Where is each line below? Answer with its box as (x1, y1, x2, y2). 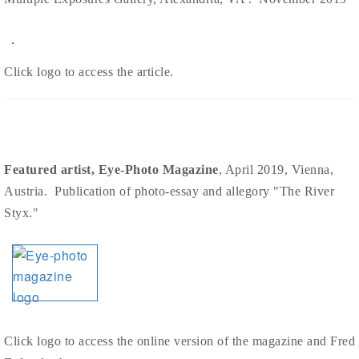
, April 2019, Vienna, (218, 163, 333, 176)
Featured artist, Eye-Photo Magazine (4, 163, 219, 176)
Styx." (4, 206, 38, 220)
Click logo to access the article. (4, 65, 174, 79)
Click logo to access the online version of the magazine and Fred (4, 334, 355, 348)
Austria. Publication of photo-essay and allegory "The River (4, 184, 334, 198)
